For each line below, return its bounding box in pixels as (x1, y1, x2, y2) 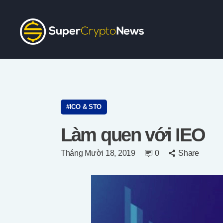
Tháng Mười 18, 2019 (61, 148, 135, 157)
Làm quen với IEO (61, 124, 205, 145)
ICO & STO (69, 103, 102, 111)
